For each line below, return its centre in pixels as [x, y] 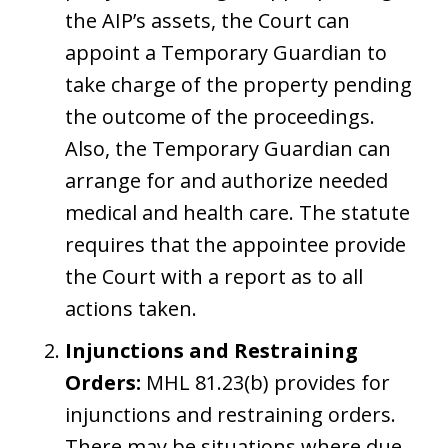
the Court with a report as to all [214, 276]
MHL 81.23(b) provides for [265, 382]
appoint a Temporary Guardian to [226, 52]
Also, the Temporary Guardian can [228, 148]
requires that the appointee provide [235, 244]
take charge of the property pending [238, 84]
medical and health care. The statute [237, 212]
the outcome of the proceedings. [220, 116]
